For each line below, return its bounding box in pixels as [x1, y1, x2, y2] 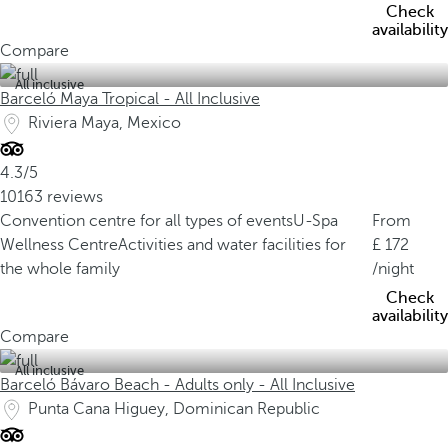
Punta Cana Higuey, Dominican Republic [28, 400, 320, 418]
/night [372, 260, 414, 278]
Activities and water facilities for [118, 236, 346, 254]
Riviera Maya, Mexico [28, 114, 181, 132]
